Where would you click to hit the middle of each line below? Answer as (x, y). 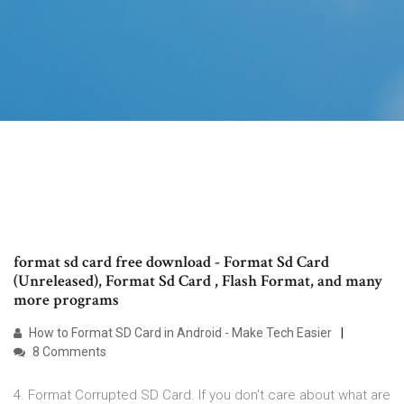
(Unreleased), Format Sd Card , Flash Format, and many (198, 281)
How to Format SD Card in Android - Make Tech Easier (179, 333)
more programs (66, 300)
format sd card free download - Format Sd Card (171, 262)
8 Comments (68, 352)
